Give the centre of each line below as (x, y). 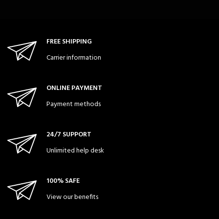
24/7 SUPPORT (69, 135)
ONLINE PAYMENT (74, 88)
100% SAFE (63, 181)
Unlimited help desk (75, 151)
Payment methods (74, 105)
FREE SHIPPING (69, 42)
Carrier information (74, 58)
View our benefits (72, 197)
